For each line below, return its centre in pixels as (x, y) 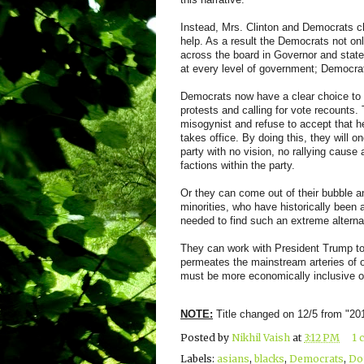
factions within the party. (238, 165)
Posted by (206, 337)
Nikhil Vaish (261, 337)
